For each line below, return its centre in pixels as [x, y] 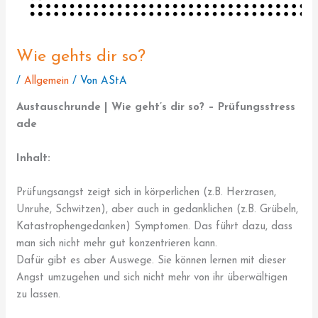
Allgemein [47, 82]
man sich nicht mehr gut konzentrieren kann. [117, 244]
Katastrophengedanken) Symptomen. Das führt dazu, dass [155, 227]
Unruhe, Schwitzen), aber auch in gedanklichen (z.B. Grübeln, [158, 210]
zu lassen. [39, 295]
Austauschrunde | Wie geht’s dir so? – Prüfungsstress [156, 108]
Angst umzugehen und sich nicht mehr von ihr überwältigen [152, 278]
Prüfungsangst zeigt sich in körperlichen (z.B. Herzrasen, [147, 193]
